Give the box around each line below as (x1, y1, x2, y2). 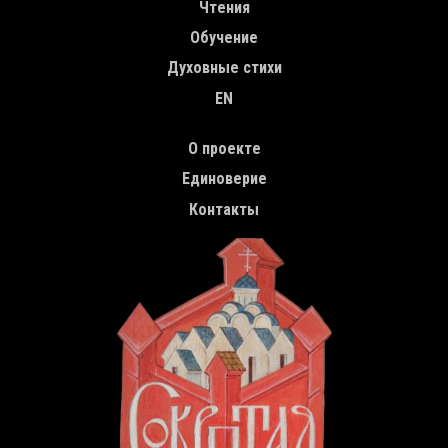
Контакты (189, 199, 259, 219)
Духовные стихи (166, 58, 282, 78)
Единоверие (181, 169, 267, 189)
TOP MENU (21, 132, 93, 152)
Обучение (190, 27, 258, 47)
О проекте (187, 139, 261, 159)
